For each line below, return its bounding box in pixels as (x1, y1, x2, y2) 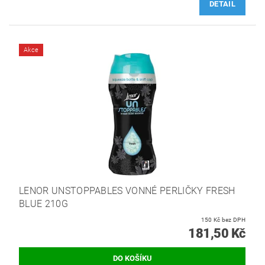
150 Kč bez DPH (221, 216, 245, 223)
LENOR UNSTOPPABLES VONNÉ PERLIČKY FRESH (19, 185, 235, 196)
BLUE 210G (19, 198, 68, 209)
